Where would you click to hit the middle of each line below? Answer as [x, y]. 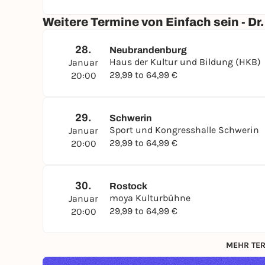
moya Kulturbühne [150, 198]
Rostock [128, 186]
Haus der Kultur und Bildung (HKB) [185, 62]
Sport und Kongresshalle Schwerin [184, 130]
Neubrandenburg [148, 50]
